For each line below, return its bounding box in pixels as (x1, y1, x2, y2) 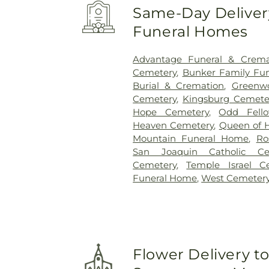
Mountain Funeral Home (133, 132, 249, 144)
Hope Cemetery (133, 106, 209, 118)
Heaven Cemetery (133, 119, 214, 131)
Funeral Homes (133, 22, 248, 40)
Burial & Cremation (133, 79, 225, 91)
